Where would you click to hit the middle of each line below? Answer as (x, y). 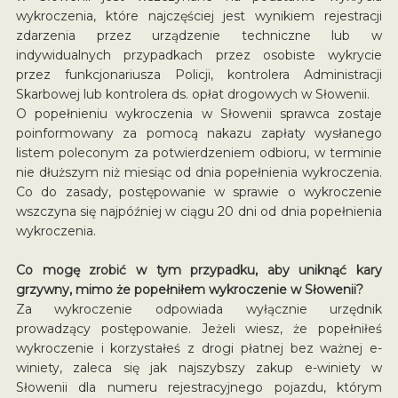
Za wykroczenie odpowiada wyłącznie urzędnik (199, 309)
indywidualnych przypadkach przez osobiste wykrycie (199, 55)
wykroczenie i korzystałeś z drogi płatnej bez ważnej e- (199, 348)
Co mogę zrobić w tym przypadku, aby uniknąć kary (199, 270)
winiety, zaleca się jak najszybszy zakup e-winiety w (199, 367)
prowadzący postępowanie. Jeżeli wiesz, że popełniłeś (199, 328)
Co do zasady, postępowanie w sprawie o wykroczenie (199, 191)
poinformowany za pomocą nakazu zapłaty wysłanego (199, 133)
